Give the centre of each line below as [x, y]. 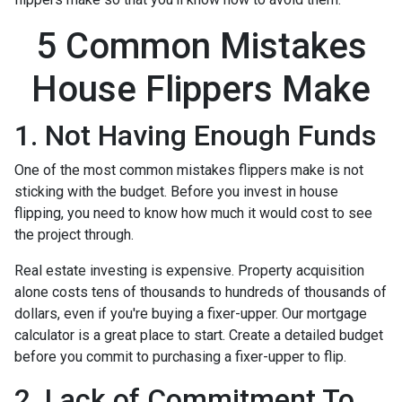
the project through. [74, 234]
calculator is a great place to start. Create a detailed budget [199, 335]
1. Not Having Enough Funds [195, 135]
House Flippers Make [201, 89]
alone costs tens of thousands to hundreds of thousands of [201, 292]
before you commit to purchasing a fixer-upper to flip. [180, 356]
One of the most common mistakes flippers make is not [189, 170]
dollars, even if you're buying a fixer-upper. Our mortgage [191, 313]
